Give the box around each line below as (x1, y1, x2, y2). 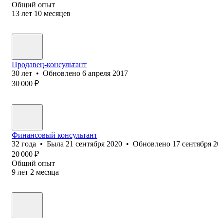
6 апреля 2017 (82, 69, 128, 77)
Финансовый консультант (12, 130, 97, 139)
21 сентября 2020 (66, 139, 122, 148)
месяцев (44, 9, 71, 18)
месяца (36, 167, 59, 176)
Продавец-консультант (12, 60, 87, 69)
